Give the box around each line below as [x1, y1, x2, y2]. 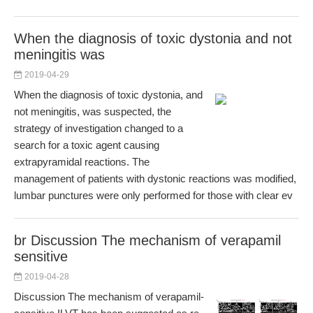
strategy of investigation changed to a [14, 122, 183, 134]
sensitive [14, 249, 68, 264]
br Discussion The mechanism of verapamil [14, 233, 281, 248]
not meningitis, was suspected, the [14, 105, 171, 117]
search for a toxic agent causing [14, 139, 159, 151]
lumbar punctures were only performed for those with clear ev [14, 189, 293, 201]
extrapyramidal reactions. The [14, 156, 150, 168]
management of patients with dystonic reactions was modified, [14, 173, 296, 184]
